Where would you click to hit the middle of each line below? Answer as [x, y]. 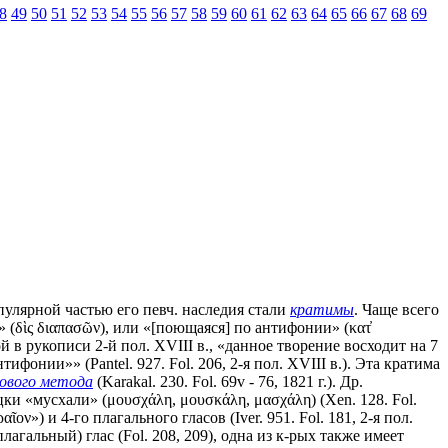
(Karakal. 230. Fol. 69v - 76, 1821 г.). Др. [228, 381]
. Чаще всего [396, 309]
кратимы [322, 309]
